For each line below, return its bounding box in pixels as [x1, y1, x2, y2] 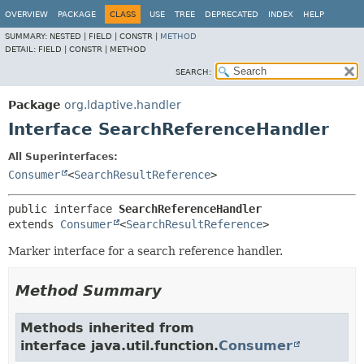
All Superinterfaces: [8, 151, 118, 162]
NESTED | [50, 32, 89, 41]
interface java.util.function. [20, 338, 219, 353]
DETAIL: [5, 45, 38, 54]
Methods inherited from [20, 320, 194, 336]
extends [8, 218, 60, 231]
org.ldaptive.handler [64, 98, 181, 111]
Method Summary [15, 282, 162, 299]
